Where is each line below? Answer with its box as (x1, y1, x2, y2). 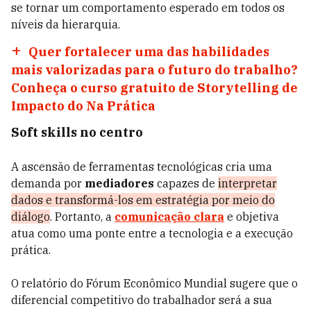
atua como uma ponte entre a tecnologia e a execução (11, 226, 293, 240)
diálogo (11, 210, 50, 224)
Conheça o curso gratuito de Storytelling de (11, 80, 298, 96)
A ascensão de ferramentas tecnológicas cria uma (11, 160, 272, 174)
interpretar (218, 176, 277, 190)
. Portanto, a (50, 210, 115, 224)
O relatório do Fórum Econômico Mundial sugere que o (11, 276, 298, 290)
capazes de (154, 176, 218, 190)
